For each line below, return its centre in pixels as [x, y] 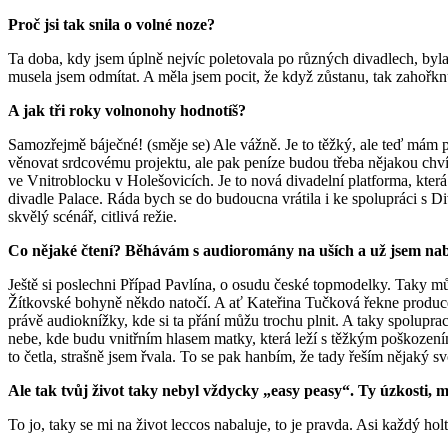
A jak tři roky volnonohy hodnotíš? [129, 111]
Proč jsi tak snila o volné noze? [113, 25]
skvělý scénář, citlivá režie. [92, 217]
